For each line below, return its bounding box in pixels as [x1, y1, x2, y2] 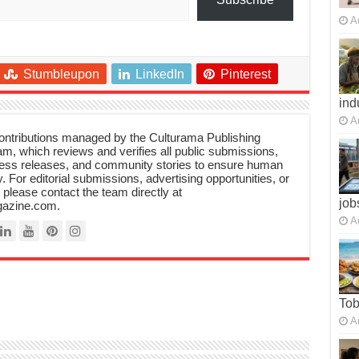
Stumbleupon [22, 67, 99, 81]
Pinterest [220, 67, 271, 81]
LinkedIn [135, 67, 184, 81]
